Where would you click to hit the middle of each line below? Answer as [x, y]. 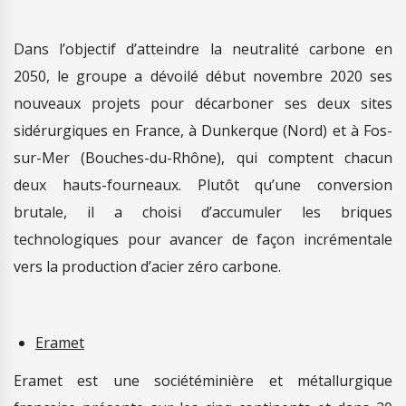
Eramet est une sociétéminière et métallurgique [203, 380]
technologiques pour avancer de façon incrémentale [203, 239]
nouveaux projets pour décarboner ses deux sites [203, 103]
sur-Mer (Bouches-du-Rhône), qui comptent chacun [203, 157]
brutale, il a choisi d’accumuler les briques [203, 212]
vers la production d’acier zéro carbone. [147, 266]
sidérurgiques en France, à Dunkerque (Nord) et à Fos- [203, 130]
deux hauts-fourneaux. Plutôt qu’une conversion [203, 184]
